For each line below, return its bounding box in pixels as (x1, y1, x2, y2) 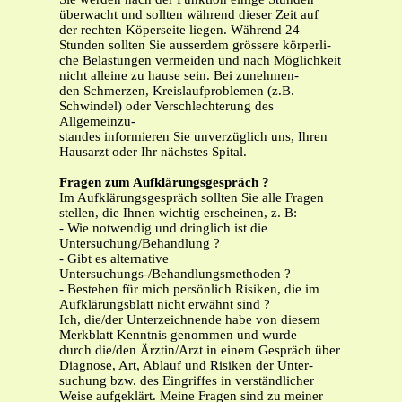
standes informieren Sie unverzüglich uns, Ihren (59, 129, 328, 144)
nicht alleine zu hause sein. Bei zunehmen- (59, 68, 299, 83)
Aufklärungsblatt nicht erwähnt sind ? (59, 297, 270, 312)
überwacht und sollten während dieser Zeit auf (59, 7, 319, 22)
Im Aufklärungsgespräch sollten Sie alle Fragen (59, 190, 324, 205)
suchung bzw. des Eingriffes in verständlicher (59, 373, 314, 389)
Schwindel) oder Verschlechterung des (59, 99, 274, 114)
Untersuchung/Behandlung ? (59, 236, 220, 251)
